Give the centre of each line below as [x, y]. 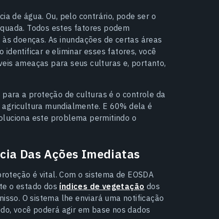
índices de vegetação [102, 186]
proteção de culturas [69, 94]
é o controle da [137, 94]
